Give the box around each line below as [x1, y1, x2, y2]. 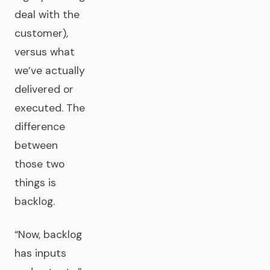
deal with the [14, 8, 80, 21]
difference [14, 120, 65, 133]
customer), [14, 27, 68, 40]
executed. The [14, 101, 85, 115]
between [14, 139, 58, 152]
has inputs [14, 246, 66, 260]
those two [14, 157, 64, 171]
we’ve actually [14, 64, 85, 77]
